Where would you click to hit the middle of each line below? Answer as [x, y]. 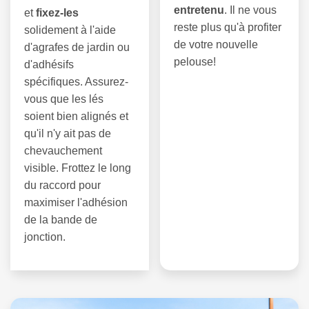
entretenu [199, 10]
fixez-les [57, 12]
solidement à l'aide [70, 30]
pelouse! [195, 61]
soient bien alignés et [76, 116]
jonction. [45, 237]
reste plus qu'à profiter [228, 27]
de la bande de [61, 219]
